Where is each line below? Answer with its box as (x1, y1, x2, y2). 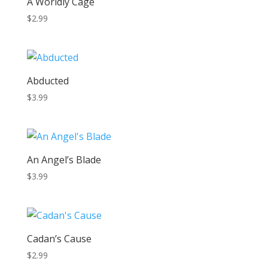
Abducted (26, 74, 69, 87)
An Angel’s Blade (26, 153, 101, 166)
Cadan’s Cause (26, 232, 92, 246)
